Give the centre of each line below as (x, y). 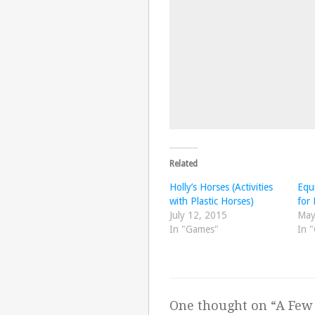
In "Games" (194, 230)
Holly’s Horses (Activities (221, 187)
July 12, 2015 (198, 216)
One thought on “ (222, 306)
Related (183, 164)
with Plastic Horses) (211, 201)
